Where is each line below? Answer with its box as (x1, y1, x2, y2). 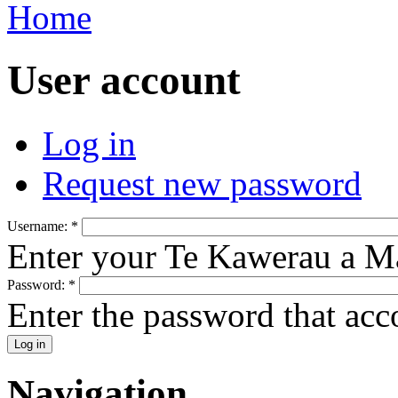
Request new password (43, 163, 362, 203)
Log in (43, 123, 136, 163)
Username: (7, 218, 71, 234)
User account (7, 57, 241, 104)
